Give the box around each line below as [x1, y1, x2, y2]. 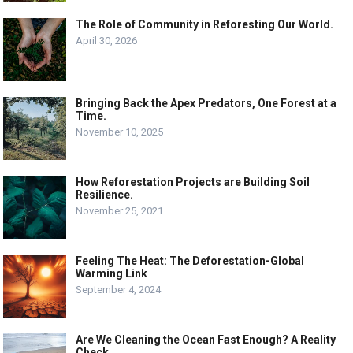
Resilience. [76, 188, 134, 201]
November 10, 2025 [76, 126, 164, 138]
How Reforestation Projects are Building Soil [76, 176, 310, 188]
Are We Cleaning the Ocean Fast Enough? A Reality [76, 333, 336, 346]
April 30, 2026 [76, 35, 138, 46]
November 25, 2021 [76, 205, 164, 217]
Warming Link [76, 267, 148, 280]
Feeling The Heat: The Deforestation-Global [76, 255, 305, 267]
